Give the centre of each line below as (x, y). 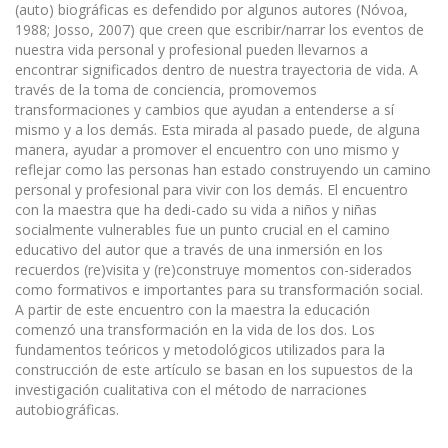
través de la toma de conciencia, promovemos (166, 90)
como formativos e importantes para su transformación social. (219, 290)
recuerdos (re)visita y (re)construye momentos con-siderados (213, 270)
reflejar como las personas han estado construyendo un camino (223, 170)
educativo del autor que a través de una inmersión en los (199, 250)
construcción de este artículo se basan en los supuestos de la (214, 370)
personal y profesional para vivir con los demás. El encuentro (211, 190)
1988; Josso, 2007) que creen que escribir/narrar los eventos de (219, 30)
